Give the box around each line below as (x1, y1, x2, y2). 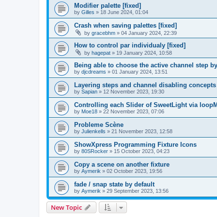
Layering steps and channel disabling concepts (74, 81, 216, 89)
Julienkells (81, 128, 106, 134)
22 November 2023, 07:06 (103, 108, 164, 114)
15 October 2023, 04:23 (114, 148, 170, 154)
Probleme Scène (74, 121, 124, 128)
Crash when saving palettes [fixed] (74, 21, 177, 29)
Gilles (81, 9, 94, 15)
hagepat (92, 49, 110, 56)
